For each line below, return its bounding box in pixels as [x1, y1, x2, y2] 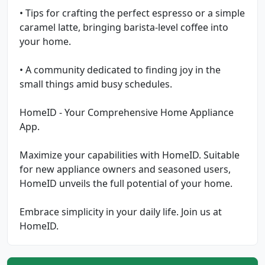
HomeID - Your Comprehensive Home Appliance [20, 105, 234, 119]
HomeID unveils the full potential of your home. [20, 176, 232, 190]
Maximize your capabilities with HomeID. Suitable [20, 148, 240, 161]
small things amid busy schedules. [20, 77, 172, 91]
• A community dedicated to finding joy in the [20, 63, 221, 76]
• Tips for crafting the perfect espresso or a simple [20, 6, 245, 20]
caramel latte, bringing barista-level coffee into [20, 20, 228, 34]
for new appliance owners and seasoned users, [20, 162, 231, 176]
